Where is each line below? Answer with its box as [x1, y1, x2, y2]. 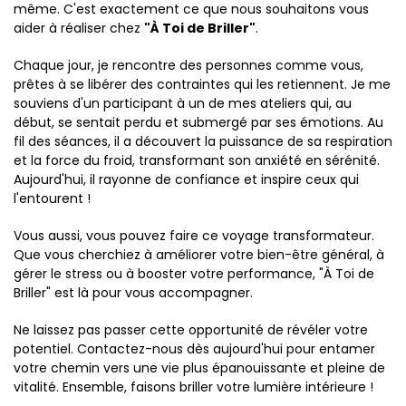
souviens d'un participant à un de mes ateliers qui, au [14, 94, 352, 112]
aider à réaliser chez [14, 19, 144, 37]
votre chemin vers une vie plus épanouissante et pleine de [14, 359, 385, 377]
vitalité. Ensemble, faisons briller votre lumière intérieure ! [14, 378, 373, 396]
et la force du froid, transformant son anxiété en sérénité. [14, 151, 380, 169]
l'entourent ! [14, 189, 91, 208]
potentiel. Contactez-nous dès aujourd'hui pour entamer [14, 340, 375, 358]
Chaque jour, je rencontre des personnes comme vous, [14, 56, 363, 74]
